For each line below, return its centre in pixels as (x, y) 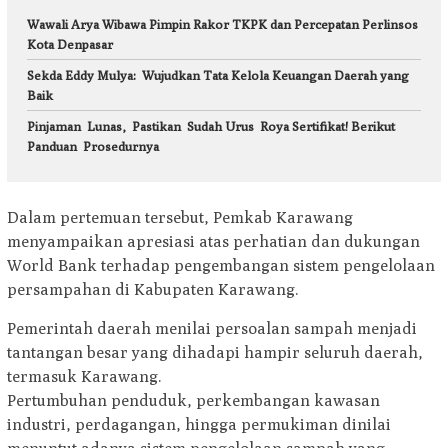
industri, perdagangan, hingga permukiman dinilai (199, 425)
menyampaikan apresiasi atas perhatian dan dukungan (213, 242)
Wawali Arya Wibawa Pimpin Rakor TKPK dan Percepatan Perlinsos (222, 23)
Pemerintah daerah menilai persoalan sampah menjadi (212, 329)
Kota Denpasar (70, 43)
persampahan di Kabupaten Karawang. (153, 290)
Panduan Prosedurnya (93, 145)
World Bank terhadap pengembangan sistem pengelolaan (221, 266)
